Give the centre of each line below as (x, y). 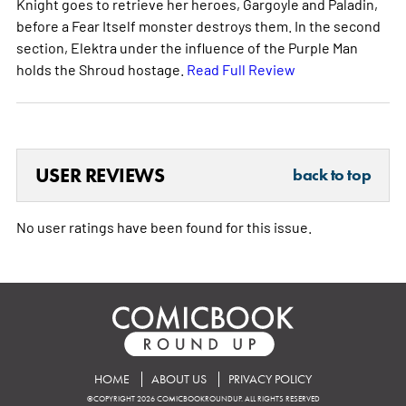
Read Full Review (241, 69)
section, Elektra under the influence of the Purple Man (187, 48)
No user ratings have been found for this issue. (164, 227)
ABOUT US (179, 379)
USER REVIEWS (100, 176)
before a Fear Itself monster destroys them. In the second (198, 26)
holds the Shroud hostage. (101, 69)
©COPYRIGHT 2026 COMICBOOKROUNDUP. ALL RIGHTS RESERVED (203, 398)
